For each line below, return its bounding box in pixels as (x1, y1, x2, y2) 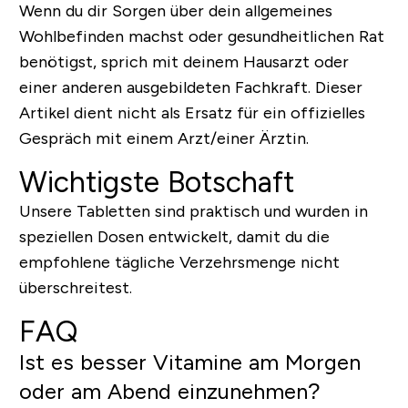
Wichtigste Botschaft (18, 165, 294, 199)
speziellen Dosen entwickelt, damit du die (18, 227, 330, 246)
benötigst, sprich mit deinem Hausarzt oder (18, 52, 349, 71)
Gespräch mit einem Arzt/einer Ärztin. (18, 128, 309, 148)
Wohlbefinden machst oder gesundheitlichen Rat (18, 26, 384, 46)
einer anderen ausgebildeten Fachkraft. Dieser (18, 77, 362, 97)
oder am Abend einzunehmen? (18, 378, 320, 403)
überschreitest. (18, 278, 132, 297)
